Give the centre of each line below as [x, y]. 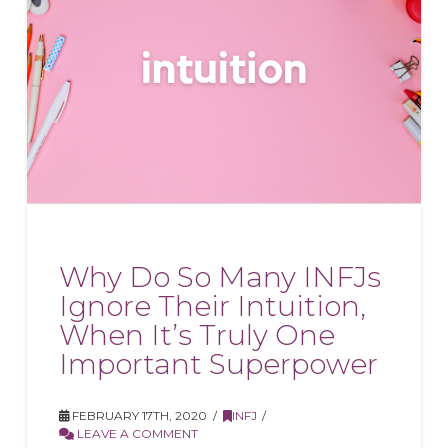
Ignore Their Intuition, [213, 305]
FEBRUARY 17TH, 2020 [138, 415]
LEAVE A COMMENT [136, 433]
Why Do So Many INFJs [220, 276]
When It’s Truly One [197, 334]
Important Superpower [219, 363]
